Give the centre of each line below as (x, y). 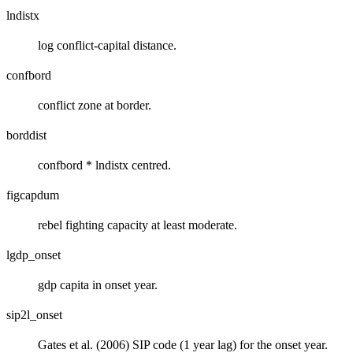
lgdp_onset (33, 255)
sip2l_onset (34, 315)
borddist (26, 136)
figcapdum (33, 195)
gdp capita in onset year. (98, 285)
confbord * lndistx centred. (104, 165)
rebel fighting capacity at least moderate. (137, 225)
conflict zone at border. (95, 106)
